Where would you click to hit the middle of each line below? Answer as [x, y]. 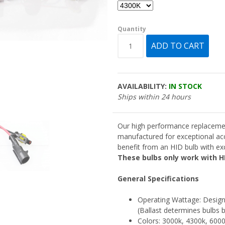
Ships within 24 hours [154, 96]
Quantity [132, 29]
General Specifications [158, 178]
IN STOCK [184, 86]
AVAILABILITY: [142, 86]
